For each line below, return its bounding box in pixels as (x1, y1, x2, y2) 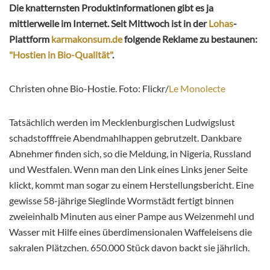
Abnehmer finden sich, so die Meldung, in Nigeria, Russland (9, 148, 251, 160)
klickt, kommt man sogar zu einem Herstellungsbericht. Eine (9, 179, 254, 191)
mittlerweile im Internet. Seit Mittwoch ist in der (9, 17, 209, 30)
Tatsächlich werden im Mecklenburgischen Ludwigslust (9, 116, 235, 128)
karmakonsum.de (51, 33, 122, 45)
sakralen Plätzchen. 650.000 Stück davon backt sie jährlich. (9, 242, 250, 254)
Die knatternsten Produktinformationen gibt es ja (9, 2, 213, 14)
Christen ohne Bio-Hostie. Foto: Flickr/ (9, 83, 169, 95)
